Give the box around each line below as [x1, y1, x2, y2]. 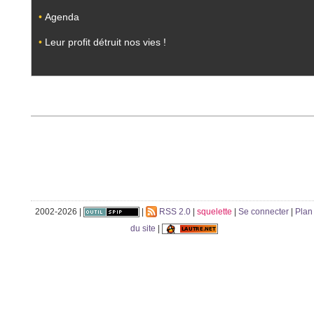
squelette [197, 206, 232, 217]
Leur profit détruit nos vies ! [44, 36, 166, 48]
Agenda [44, 11, 79, 23]
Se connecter [238, 206, 289, 217]
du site [130, 223, 156, 233]
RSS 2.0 [157, 206, 191, 217]
